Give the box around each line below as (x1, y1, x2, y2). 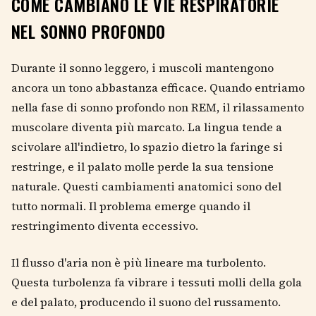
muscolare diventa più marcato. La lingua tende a (11, 119, 282, 135)
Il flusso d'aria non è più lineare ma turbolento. (11, 254, 266, 270)
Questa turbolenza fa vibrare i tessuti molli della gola (11, 274, 302, 290)
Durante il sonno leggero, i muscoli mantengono (11, 59, 274, 75)
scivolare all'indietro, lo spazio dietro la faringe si (11, 138, 283, 154)
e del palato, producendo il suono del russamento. (11, 293, 281, 310)
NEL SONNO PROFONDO (11, 18, 166, 44)
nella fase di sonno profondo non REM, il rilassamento (11, 99, 304, 115)
